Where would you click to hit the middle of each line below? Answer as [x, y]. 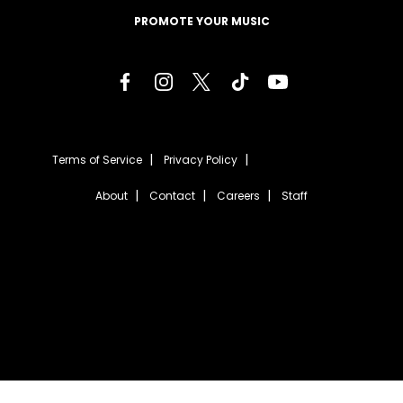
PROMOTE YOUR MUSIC [201, 22]
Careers [238, 196]
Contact [172, 196]
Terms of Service [97, 160]
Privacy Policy [200, 160]
